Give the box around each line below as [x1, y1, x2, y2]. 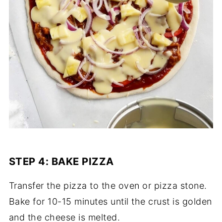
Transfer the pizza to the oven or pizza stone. [8, 180, 207, 191]
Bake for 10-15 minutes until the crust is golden [8, 196, 212, 207]
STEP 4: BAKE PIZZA [8, 155, 114, 168]
